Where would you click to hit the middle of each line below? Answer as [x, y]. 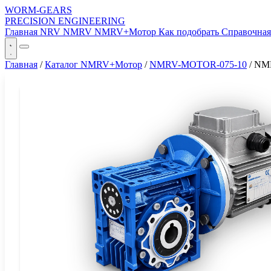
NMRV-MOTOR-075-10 [198, 64]
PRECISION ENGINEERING [65, 21]
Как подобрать [190, 32]
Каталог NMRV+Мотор [93, 64]
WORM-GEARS [38, 10]
